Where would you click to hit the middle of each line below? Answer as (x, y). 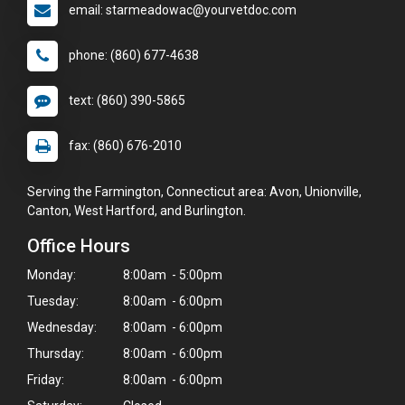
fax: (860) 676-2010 (125, 145)
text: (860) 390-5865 (127, 100)
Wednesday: (62, 327)
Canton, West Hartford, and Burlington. (137, 210)
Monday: (52, 274)
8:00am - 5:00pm (171, 274)
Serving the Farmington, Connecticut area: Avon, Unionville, (194, 191)
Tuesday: (53, 301)
